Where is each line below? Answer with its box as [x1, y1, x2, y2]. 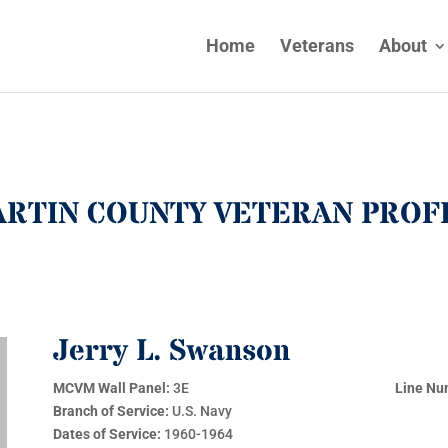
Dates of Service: [53, 426, 165, 442]
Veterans [279, 35, 354, 56]
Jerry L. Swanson [53, 331, 291, 372]
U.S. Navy [172, 403, 233, 419]
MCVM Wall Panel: [53, 380, 171, 396]
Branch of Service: [53, 403, 173, 419]
